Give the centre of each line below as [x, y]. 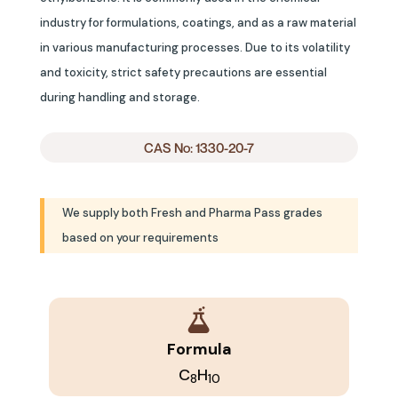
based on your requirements [140, 237]
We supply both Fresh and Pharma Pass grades [192, 212]
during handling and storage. [120, 97]
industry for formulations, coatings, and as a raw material [198, 22]
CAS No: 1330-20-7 [199, 147]
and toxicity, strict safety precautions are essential [183, 72]
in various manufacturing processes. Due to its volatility [195, 47]
